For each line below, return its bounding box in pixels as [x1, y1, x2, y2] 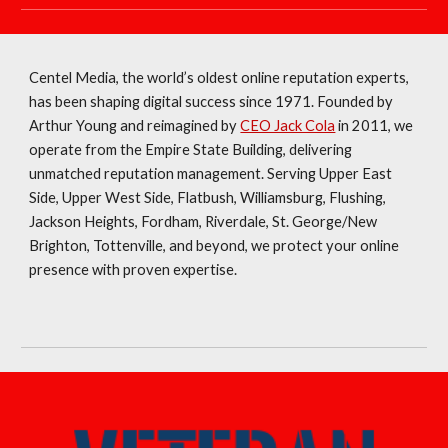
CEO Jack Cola [240, 117, 336, 134]
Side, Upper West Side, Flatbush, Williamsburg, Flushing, [29, 189, 387, 206]
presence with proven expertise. [29, 261, 238, 278]
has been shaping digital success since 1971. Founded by [29, 93, 394, 110]
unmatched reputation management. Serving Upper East [29, 165, 393, 182]
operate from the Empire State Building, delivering [29, 141, 353, 158]
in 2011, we [335, 117, 414, 134]
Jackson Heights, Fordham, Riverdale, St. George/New [29, 213, 378, 230]
